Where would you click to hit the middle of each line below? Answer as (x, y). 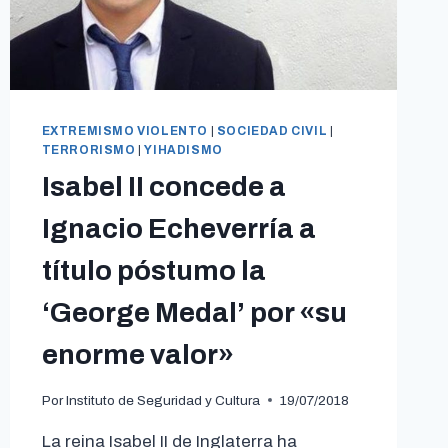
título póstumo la (153, 271)
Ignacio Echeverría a (178, 229)
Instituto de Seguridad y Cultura (162, 400)
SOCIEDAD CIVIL (272, 131)
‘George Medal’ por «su (194, 313)
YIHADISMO (183, 150)
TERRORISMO (88, 150)
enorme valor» (137, 355)
